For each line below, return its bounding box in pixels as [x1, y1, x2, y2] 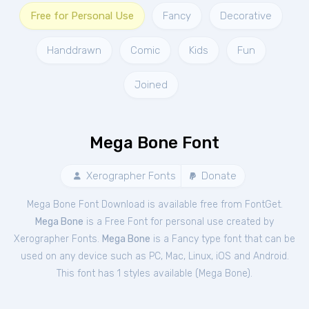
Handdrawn [47, 44, 101, 57]
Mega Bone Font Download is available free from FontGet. [26, 199, 283, 210]
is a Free [83, 216, 128, 228]
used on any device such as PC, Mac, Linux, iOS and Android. [20, 250, 289, 262]
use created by [207, 216, 274, 228]
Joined [134, 79, 168, 91]
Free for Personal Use [30, 10, 134, 22]
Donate [198, 170, 237, 182]
